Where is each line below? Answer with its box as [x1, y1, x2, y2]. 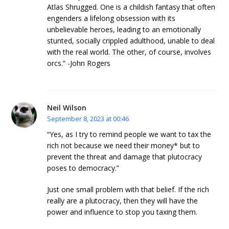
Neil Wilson [47, 102, 87, 112]
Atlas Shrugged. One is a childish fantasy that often [47, 2, 216, 12]
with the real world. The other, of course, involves [47, 47, 212, 57]
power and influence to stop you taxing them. [47, 207, 198, 217]
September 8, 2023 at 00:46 [47, 113, 129, 123]
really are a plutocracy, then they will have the [47, 196, 198, 206]
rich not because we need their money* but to [47, 141, 200, 151]
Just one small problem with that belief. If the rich [47, 185, 210, 195]
